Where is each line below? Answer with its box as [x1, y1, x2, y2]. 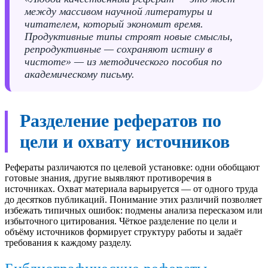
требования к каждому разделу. [5, 237, 132, 248]
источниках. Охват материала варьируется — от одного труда [5, 184, 258, 194]
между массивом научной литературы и [25, 5, 212, 18]
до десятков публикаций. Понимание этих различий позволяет [5, 194, 262, 205]
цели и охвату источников [20, 132, 230, 153]
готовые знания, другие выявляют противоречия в [5, 173, 212, 184]
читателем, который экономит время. [25, 18, 203, 31]
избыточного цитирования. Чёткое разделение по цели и [5, 216, 237, 227]
